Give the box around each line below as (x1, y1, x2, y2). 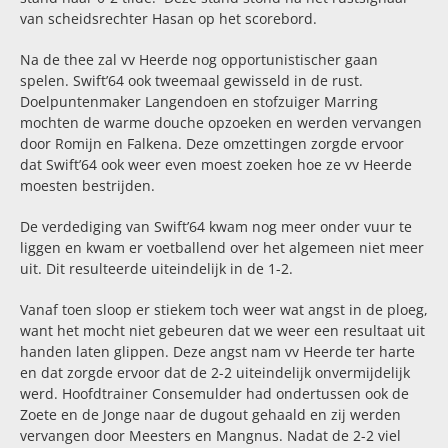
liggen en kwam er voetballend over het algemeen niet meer (19, 237, 424, 257)
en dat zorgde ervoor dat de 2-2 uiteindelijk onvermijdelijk (19, 362, 410, 382)
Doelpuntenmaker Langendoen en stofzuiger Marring (19, 91, 378, 111)
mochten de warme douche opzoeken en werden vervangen (19, 112, 422, 132)
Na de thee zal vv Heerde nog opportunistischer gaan (19, 49, 378, 69)
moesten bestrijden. (19, 175, 155, 195)
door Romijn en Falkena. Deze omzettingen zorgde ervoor (19, 133, 404, 153)
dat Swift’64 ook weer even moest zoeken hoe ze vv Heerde (19, 154, 412, 174)
